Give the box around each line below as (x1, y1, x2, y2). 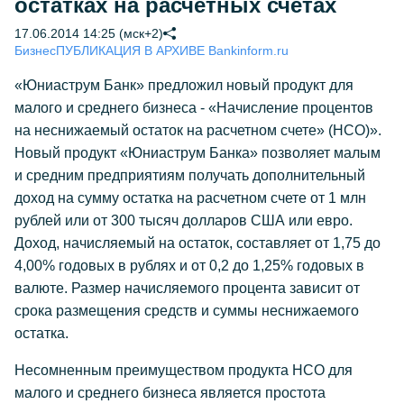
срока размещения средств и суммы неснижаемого (14, 303, 359, 318)
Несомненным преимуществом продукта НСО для (14, 363, 353, 378)
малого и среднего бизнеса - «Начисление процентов (14, 100, 373, 115)
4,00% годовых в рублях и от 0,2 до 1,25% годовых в (14, 258, 364, 273)
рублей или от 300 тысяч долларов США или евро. (14, 213, 353, 228)
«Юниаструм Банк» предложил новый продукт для (14, 78, 353, 93)
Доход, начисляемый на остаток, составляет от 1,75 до (14, 235, 381, 251)
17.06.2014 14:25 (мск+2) (14, 26, 163, 41)
